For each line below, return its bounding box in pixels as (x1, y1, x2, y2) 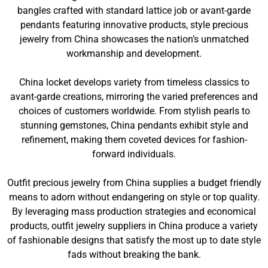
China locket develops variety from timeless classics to (19, 77, 249, 88)
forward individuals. (92, 148, 176, 160)
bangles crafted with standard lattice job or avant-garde (17, 5, 251, 16)
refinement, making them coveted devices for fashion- (21, 134, 247, 145)
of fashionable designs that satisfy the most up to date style (7, 234, 261, 246)
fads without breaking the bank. (67, 249, 201, 260)
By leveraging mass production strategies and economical (12, 206, 256, 217)
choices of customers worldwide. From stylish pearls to (18, 105, 250, 117)
